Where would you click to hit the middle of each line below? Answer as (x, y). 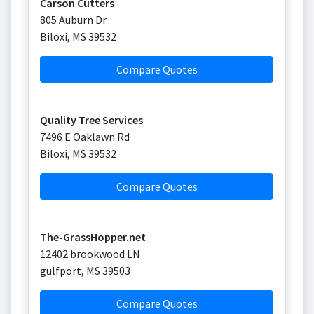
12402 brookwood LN (90, 254)
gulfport (61, 271)
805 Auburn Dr (73, 20)
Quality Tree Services (91, 120)
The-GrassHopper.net (93, 237)
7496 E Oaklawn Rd (85, 137)
